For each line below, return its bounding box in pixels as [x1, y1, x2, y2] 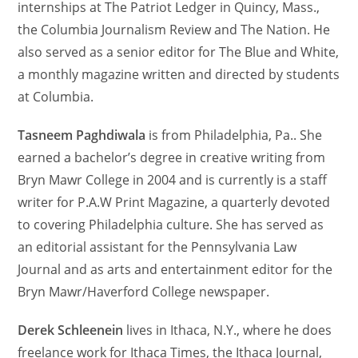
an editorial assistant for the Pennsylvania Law [18, 238, 297, 256]
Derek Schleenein [18, 321, 124, 339]
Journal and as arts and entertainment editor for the [18, 261, 333, 278]
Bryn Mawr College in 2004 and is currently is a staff [18, 171, 328, 189]
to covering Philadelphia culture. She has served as [18, 216, 324, 233]
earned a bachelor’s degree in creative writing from [18, 149, 326, 166]
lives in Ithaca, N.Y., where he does [123, 321, 332, 339]
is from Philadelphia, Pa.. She [145, 126, 323, 144]
